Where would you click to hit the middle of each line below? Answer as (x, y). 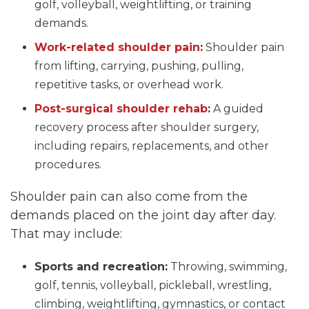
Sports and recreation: (101, 266)
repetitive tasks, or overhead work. (129, 84)
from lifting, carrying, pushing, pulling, (139, 66)
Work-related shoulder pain (117, 47)
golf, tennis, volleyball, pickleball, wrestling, (153, 285)
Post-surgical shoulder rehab (121, 108)
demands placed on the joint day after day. (143, 215)
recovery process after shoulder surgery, (147, 127)
